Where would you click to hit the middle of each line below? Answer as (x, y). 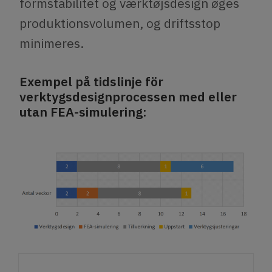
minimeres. (52, 43)
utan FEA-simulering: (83, 112)
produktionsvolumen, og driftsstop (120, 23)
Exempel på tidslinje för (91, 82)
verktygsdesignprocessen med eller (128, 97)
